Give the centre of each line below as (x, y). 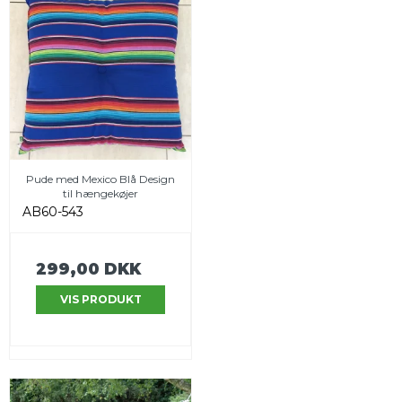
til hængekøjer (100, 193)
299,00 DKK (88, 268)
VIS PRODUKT (100, 299)
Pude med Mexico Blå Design (100, 179)
